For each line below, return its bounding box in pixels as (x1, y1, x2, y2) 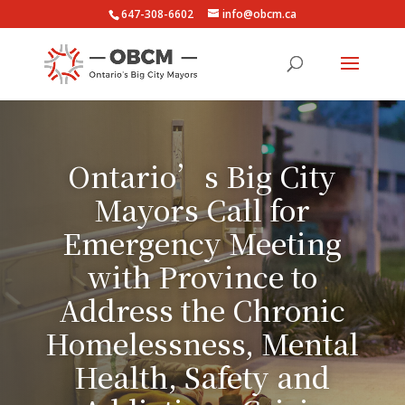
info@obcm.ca (221, 6, 297, 22)
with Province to (87, 255, 317, 297)
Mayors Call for (94, 188, 311, 230)
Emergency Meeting (62, 221, 343, 263)
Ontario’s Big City (68, 155, 337, 196)
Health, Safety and (74, 355, 331, 397)
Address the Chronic (59, 288, 346, 330)
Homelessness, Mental (45, 322, 360, 363)
